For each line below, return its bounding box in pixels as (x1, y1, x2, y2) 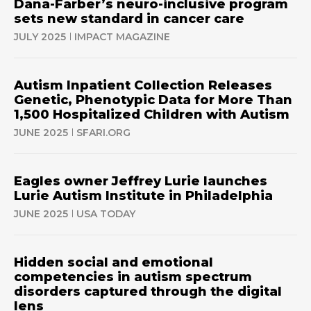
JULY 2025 (14, 31, 66, 43)
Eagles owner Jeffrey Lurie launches (14, 174, 267, 189)
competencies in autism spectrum (14, 269, 252, 285)
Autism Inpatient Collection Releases (14, 78, 272, 93)
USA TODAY (76, 208, 135, 220)
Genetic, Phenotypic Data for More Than (14, 92, 292, 108)
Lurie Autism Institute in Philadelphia (14, 188, 273, 203)
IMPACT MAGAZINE (74, 31, 170, 43)
